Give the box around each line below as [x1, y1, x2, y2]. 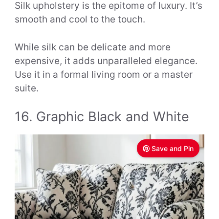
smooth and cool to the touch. [15, 14, 145, 25]
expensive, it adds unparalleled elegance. [15, 55, 197, 66]
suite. [15, 82, 39, 94]
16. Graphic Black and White [15, 109, 189, 125]
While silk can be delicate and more [15, 41, 171, 53]
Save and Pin [152, 144, 194, 153]
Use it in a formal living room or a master [15, 68, 193, 80]
